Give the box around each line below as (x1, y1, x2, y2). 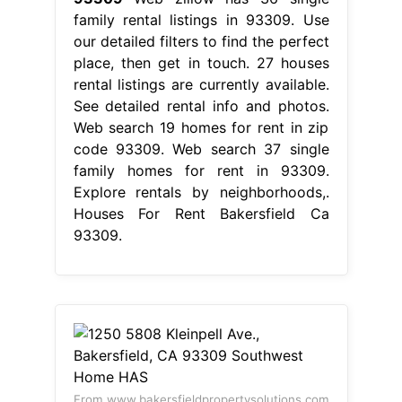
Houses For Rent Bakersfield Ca (73, 205, 329, 223)
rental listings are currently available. (73, 75, 329, 94)
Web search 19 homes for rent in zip (73, 118, 329, 137)
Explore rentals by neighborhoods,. (73, 183, 329, 202)
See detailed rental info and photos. (73, 97, 329, 116)
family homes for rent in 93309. (73, 162, 329, 180)
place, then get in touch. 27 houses (73, 54, 329, 73)
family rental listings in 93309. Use (73, 11, 329, 30)
